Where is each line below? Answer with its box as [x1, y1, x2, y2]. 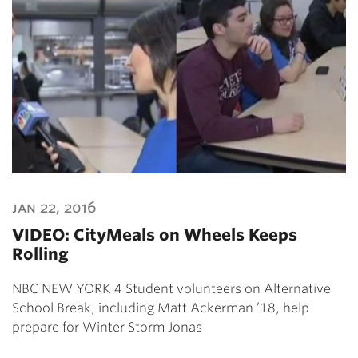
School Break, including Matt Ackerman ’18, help [12, 300, 309, 316]
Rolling [12, 244, 69, 264]
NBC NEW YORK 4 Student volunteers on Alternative [12, 280, 331, 296]
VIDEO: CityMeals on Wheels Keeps [12, 225, 297, 245]
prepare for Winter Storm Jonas [12, 319, 202, 335]
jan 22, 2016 [12, 198, 97, 216]
